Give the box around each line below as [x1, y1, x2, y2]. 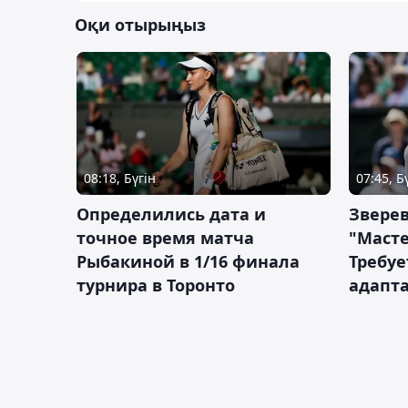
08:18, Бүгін [84, 168, 156, 187]
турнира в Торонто [76, 273, 235, 296]
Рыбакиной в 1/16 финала [76, 250, 300, 272]
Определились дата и [76, 202, 266, 225]
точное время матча [76, 226, 254, 249]
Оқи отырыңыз [75, 14, 206, 36]
